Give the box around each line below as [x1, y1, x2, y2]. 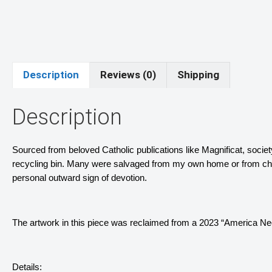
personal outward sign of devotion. [12, 173, 147, 183]
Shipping [177, 69, 219, 81]
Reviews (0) [100, 69, 156, 81]
